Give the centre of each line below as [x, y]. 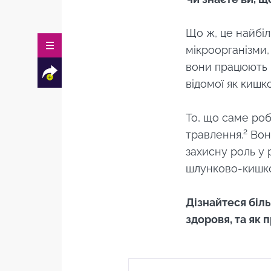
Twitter [140, 153]
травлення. [214, 135]
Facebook [126, 153]
